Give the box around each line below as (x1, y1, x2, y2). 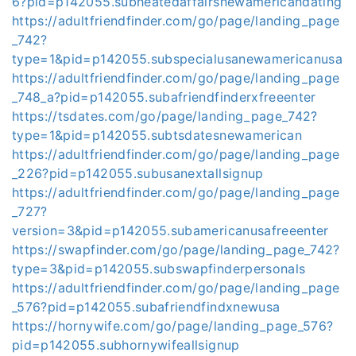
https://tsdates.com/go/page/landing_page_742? (12, 108, 318, 124)
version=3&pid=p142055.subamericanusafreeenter (12, 222, 329, 238)
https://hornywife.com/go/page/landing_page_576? (12, 318, 334, 334)
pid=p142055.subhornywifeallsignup (12, 337, 240, 353)
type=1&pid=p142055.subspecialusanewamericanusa (12, 51, 343, 67)
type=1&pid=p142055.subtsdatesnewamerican (12, 127, 303, 143)
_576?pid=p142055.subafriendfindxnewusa (12, 299, 281, 315)
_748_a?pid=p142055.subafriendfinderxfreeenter (12, 89, 316, 105)
